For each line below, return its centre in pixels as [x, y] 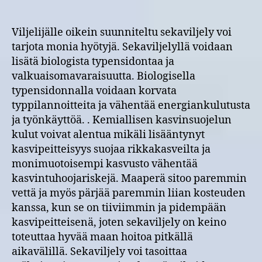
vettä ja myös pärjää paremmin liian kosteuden [129, 193]
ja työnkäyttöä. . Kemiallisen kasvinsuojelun [122, 120]
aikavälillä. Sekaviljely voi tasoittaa [99, 251]
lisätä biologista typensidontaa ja [93, 61]
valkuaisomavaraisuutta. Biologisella [104, 76]
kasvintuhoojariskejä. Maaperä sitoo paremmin [129, 178]
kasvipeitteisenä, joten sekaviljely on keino [119, 222]
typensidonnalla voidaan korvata [94, 91]
